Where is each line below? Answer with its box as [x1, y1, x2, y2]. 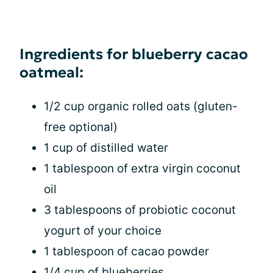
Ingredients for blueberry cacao [19, 44, 248, 63]
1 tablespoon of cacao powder [44, 244, 209, 258]
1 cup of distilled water [44, 140, 168, 155]
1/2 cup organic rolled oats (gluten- [44, 99, 238, 113]
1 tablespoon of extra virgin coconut [44, 161, 241, 175]
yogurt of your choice [44, 223, 161, 238]
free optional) [44, 119, 118, 134]
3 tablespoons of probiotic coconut [44, 202, 236, 217]
